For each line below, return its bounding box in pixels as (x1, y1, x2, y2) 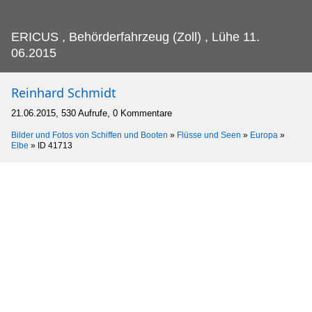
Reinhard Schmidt (11, 84, 116, 102)
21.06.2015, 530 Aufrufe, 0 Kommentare (11, 108, 172, 119)
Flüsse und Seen (177, 130, 241, 141)
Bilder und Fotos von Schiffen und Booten (11, 130, 168, 141)
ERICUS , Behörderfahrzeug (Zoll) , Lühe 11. (11, 30, 260, 45)
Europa (250, 130, 278, 141)
